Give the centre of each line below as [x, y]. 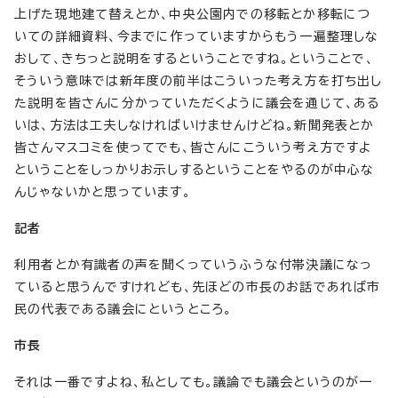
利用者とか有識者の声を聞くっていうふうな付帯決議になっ [194, 264]
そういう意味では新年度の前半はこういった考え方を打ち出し [199, 80]
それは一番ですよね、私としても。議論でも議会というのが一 [194, 382]
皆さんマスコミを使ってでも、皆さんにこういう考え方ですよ [193, 147]
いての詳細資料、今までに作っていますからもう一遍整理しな [197, 36]
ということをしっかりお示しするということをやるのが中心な [195, 169]
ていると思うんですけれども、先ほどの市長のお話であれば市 [198, 287]
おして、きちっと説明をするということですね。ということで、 [194, 58]
